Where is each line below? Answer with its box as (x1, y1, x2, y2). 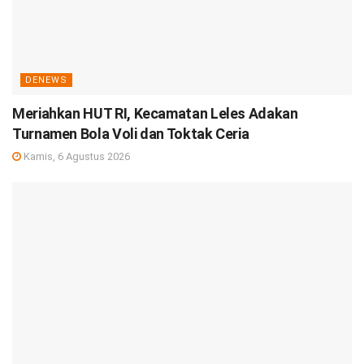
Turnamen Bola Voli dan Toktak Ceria (12, 125, 249, 143)
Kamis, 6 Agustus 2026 (21, 150, 130, 163)
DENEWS (25, 75, 67, 86)
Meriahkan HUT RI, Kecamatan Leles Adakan (12, 105, 298, 123)
